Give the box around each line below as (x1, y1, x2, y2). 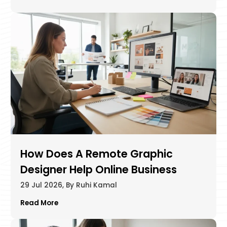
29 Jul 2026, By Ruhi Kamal (20, 180, 117, 190)
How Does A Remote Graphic (20, 146, 173, 161)
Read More (20, 198, 58, 208)
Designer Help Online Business (20, 162, 177, 177)
